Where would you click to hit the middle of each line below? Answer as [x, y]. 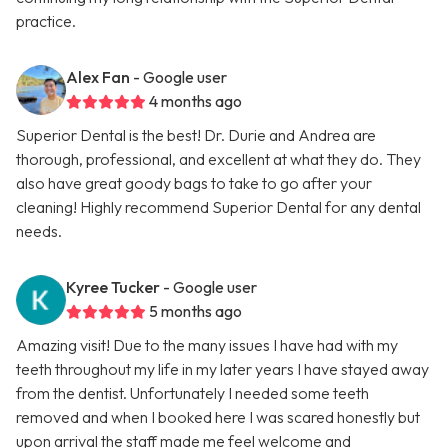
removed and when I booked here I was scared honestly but [218, 417]
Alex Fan [98, 77]
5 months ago [195, 311]
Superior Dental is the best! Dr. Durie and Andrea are [196, 135]
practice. [46, 21]
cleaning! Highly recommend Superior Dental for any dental [218, 207]
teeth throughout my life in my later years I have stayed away [222, 369]
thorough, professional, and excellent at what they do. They [218, 159]
